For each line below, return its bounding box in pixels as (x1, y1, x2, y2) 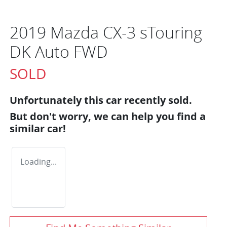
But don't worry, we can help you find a (10, 109, 206, 123)
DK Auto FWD (10, 40, 108, 62)
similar (10, 121, 47, 135)
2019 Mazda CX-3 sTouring (10, 21, 202, 43)
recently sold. (122, 93, 192, 107)
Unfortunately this (10, 93, 106, 107)
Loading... (20, 156, 57, 167)
